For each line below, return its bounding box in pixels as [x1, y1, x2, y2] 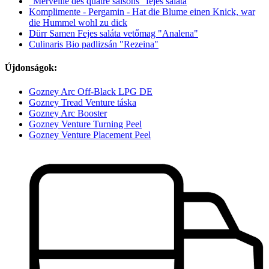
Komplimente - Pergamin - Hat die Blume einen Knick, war [29, 7, 255, 17]
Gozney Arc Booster [29, 107, 107, 118]
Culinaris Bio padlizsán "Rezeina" [29, 39, 159, 50]
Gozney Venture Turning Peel [29, 118, 142, 129]
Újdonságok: [5, 62, 57, 73]
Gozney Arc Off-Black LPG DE [29, 86, 153, 97]
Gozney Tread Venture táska [29, 97, 136, 107]
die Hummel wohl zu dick [29, 17, 127, 28]
